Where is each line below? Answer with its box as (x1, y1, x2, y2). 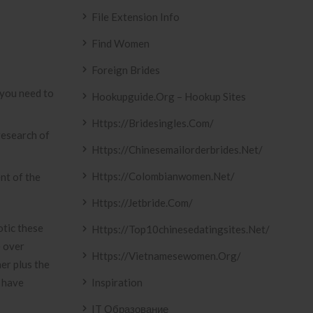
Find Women (92, 37, 150, 50)
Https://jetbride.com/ (92, 196, 193, 209)
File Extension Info (92, 10, 180, 23)
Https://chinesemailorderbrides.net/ (92, 143, 263, 156)
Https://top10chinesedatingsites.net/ (92, 223, 270, 235)
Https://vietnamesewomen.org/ (92, 249, 241, 262)
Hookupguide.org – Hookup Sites (92, 90, 246, 103)
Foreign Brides (92, 64, 160, 76)
